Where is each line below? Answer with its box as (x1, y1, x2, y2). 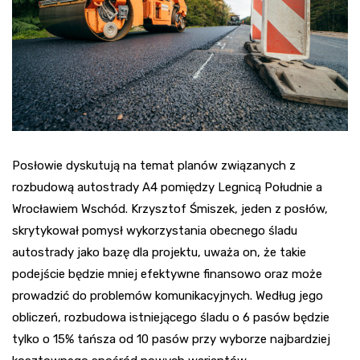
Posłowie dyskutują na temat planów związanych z (12, 158, 296, 174)
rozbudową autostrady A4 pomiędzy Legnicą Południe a (12, 180, 322, 195)
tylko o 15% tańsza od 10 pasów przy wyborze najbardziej (12, 332, 330, 347)
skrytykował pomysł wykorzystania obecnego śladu (12, 223, 297, 239)
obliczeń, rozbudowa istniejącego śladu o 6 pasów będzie (12, 310, 329, 325)
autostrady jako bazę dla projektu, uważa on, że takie (12, 245, 306, 260)
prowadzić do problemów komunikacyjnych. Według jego (12, 288, 323, 304)
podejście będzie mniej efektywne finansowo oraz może (12, 267, 322, 282)
